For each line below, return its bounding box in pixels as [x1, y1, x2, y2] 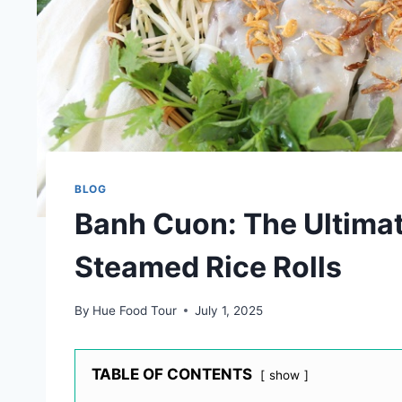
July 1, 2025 [195, 302, 264, 318]
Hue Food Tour [92, 302, 178, 318]
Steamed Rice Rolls [74, 249, 342, 284]
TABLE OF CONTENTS [92, 364, 252, 383]
